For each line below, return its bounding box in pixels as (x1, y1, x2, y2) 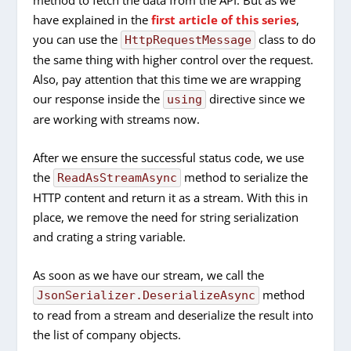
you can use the (33, 31, 121, 48)
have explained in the (33, 12, 152, 28)
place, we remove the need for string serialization (33, 209, 299, 226)
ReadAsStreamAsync (57, 171, 178, 186)
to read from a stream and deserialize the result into (33, 307, 314, 324)
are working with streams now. (33, 111, 201, 128)
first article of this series (151, 12, 297, 28)
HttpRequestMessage (125, 33, 252, 48)
